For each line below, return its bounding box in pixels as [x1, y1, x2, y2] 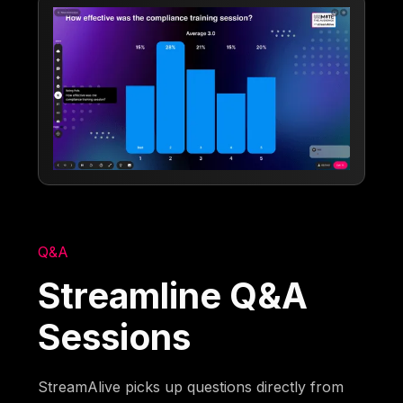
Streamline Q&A [38, 274, 309, 318]
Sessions [38, 316, 192, 359]
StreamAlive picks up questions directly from [38, 378, 345, 397]
